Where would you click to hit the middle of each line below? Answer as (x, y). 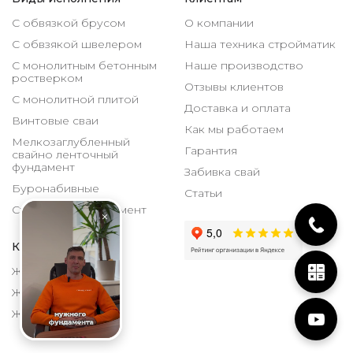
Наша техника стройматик (260, 44)
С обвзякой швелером (77, 44)
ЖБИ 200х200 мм (62, 292)
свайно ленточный (65, 154)
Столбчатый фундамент (79, 209)
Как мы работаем (234, 129)
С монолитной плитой (75, 99)
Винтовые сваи (55, 120)
